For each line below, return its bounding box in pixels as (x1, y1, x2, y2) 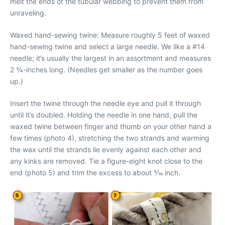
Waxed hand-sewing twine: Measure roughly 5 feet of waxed (10, 31, 210, 39)
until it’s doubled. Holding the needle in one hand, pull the (10, 110, 197, 119)
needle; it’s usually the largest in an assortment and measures (10, 54, 211, 62)
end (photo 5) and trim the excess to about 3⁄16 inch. (10, 168, 180, 177)
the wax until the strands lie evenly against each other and (10, 145, 201, 154)
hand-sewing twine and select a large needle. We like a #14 (10, 42, 205, 51)
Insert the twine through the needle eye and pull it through (10, 99, 201, 107)
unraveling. (10, 9, 46, 17)
